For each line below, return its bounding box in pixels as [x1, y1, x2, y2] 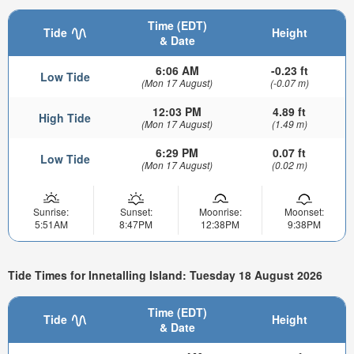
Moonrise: [198, 204, 242, 218]
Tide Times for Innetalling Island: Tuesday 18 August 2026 [8, 267, 322, 284]
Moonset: [284, 204, 324, 218]
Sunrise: [33, 204, 69, 218]
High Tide [39, 109, 91, 126]
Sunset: [119, 204, 153, 218]
